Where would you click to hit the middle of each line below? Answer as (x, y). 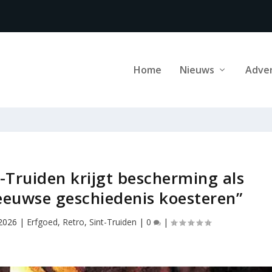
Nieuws (197, 70)
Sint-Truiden (113, 222)
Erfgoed (42, 222)
